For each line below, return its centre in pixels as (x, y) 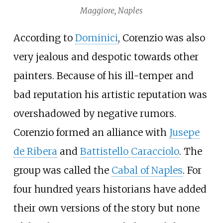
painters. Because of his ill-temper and (103, 75)
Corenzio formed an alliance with (91, 132)
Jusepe (184, 132)
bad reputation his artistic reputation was (110, 94)
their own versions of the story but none (106, 208)
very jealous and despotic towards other (106, 56)
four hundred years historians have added (110, 189)
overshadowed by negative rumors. (95, 113)
